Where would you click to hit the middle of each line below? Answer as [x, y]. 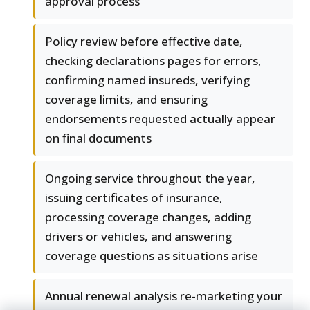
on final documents [98, 138]
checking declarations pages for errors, [153, 61]
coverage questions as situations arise [152, 256]
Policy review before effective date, [144, 42]
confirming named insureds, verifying [147, 80]
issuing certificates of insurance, [134, 198]
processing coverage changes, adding [148, 217]
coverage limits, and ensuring [126, 100]
